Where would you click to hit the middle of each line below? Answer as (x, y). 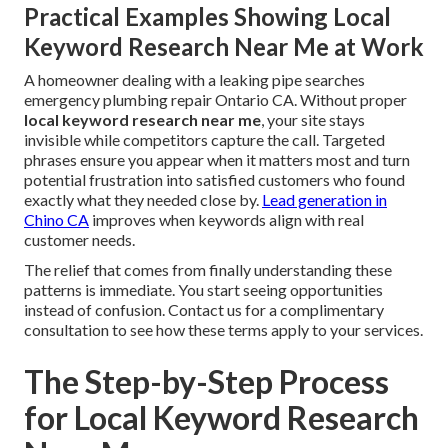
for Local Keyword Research (221, 418)
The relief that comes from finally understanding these (208, 270)
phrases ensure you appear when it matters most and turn (217, 160)
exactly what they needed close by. (143, 200)
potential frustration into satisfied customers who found (214, 180)
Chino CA (56, 220)
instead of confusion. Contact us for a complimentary (204, 310)
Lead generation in (324, 200)
